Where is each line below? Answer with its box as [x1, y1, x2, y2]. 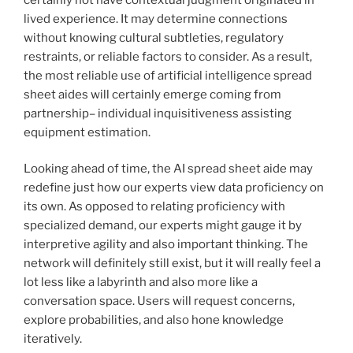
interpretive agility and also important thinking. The [24, 237, 308, 252]
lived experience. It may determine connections [24, 11, 288, 26]
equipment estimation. [24, 124, 150, 139]
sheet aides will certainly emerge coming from [24, 87, 281, 102]
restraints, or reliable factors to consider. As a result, [24, 49, 312, 64]
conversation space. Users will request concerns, [24, 294, 295, 309]
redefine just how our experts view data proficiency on [24, 180, 324, 195]
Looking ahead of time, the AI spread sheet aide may [24, 162, 313, 176]
